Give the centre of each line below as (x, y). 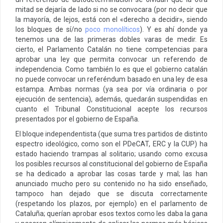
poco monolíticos (112, 29)
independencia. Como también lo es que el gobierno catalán (111, 69)
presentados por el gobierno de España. (77, 119)
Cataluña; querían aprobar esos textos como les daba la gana (111, 213)
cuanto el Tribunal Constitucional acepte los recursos (111, 109)
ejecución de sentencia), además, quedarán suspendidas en (111, 99)
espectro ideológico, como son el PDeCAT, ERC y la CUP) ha (111, 144)
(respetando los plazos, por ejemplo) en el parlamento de (111, 203)
